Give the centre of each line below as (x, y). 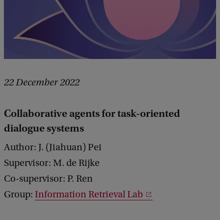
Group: (19, 194)
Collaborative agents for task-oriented (92, 113)
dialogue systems (44, 128)
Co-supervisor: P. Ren (48, 179)
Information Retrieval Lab (89, 194)
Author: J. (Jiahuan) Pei (53, 147)
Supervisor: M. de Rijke (52, 163)
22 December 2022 (42, 82)
